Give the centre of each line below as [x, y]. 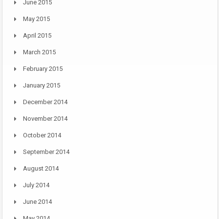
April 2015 [37, 36]
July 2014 [36, 185]
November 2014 [45, 119]
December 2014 [45, 102]
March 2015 [39, 52]
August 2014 [41, 169]
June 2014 [37, 202]
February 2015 [43, 69]
